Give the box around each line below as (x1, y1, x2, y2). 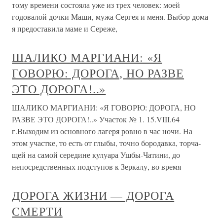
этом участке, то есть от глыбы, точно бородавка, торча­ (12, 138, 201, 148)
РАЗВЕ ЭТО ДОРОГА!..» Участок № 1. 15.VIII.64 (12, 114, 180, 124)
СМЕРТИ (12, 203, 63, 219)
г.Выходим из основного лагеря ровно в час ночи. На (12, 126, 192, 136)
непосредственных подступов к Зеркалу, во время (12, 161, 181, 172)
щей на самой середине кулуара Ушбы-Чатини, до (12, 149, 180, 160)
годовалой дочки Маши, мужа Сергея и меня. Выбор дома (12, 11, 208, 22)
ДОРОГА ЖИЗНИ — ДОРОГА (12, 187, 175, 203)
